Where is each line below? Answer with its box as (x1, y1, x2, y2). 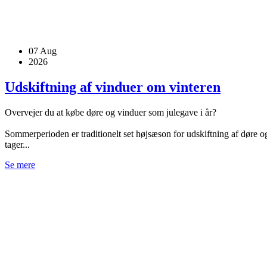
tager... (5, 139, 30, 150)
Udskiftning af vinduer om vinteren (5, 79, 221, 95)
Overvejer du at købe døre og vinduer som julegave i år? (5, 107, 216, 118)
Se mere (5, 160, 35, 170)
